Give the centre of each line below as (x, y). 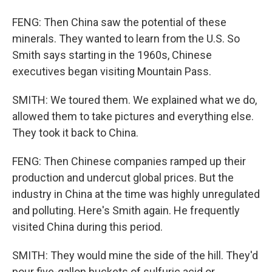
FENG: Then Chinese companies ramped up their (129, 161)
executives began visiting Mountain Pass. (112, 71)
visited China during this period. (87, 227)
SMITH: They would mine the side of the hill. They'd (135, 255)
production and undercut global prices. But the (123, 178)
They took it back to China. (75, 133)
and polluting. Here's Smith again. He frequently (126, 210)
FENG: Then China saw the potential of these (119, 22)
